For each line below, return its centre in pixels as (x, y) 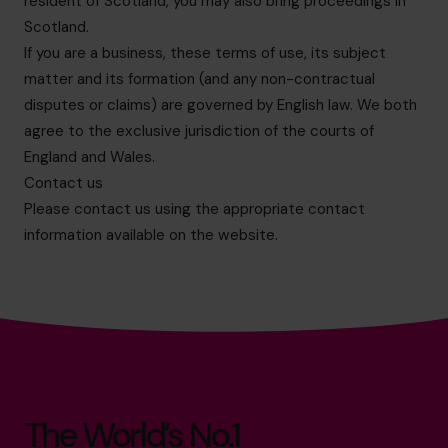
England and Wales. (89, 157)
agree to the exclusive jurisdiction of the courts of (199, 131)
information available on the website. (151, 235)
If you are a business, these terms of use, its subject (205, 53)
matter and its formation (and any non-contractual (199, 79)
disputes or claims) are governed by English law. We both (220, 105)
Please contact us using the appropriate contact (194, 209)
